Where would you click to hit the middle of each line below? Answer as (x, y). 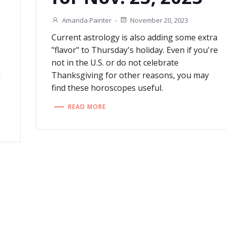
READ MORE (87, 106)
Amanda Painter (87, 20)
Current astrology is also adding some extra (134, 38)
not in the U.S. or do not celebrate (115, 63)
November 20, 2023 (159, 20)
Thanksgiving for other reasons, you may (130, 75)
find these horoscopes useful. (107, 88)
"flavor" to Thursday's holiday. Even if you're (134, 50)
